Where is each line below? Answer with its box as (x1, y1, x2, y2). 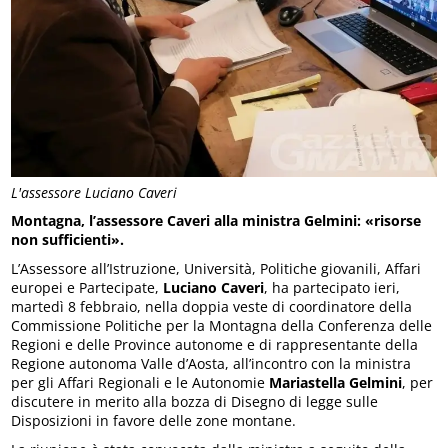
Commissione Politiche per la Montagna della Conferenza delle (11, 315, 433, 335)
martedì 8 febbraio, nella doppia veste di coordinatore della (11, 296, 413, 316)
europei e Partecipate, (11, 277, 164, 297)
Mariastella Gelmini (269, 372, 403, 392)
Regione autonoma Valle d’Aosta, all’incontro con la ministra (11, 353, 412, 373)
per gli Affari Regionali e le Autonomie (11, 372, 270, 392)
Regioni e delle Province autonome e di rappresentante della (11, 334, 419, 354)
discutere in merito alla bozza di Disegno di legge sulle (11, 391, 379, 411)
